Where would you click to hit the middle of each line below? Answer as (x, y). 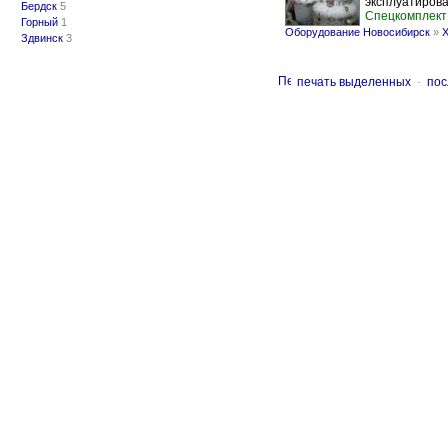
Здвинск (42, 38)
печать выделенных (354, 82)
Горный (39, 22)
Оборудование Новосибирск (357, 32)
